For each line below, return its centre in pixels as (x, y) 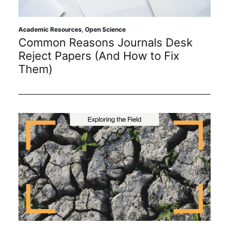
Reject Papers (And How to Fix (99, 56)
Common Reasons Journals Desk (106, 43)
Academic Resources (50, 30)
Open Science (105, 30)
